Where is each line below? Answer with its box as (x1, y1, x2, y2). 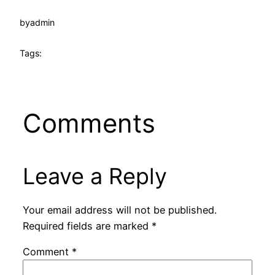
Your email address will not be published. (22, 203, 217, 216)
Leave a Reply (22, 163, 167, 190)
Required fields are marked (22, 219, 152, 232)
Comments (22, 107, 155, 139)
